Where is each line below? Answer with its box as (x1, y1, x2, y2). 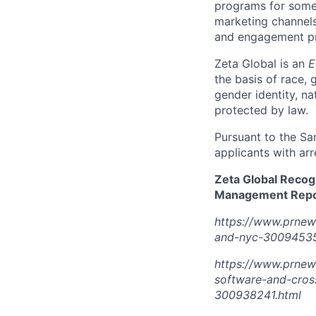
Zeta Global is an (214, 56, 308, 71)
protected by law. (214, 103, 308, 117)
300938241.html (214, 288, 301, 302)
